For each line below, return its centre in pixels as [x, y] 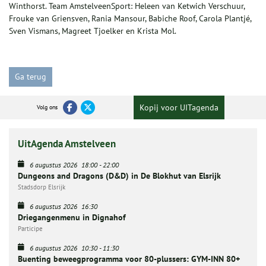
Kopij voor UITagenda [179, 108]
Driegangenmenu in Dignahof [72, 218]
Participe [30, 229]
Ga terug [31, 77]
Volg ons [47, 107]
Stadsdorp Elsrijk [42, 187]
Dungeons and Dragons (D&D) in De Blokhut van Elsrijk [119, 176]
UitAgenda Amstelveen [67, 144]
